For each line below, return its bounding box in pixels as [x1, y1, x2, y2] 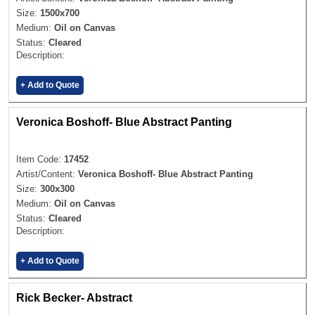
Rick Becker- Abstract [16, 292, 132, 304]
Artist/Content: [16, 169, 78, 180]
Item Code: [16, 154, 64, 165]
